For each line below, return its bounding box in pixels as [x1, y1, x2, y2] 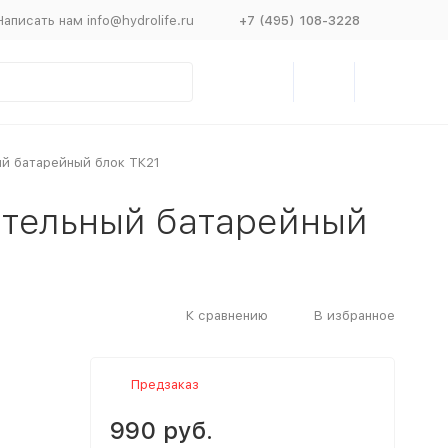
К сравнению [185, 307, 268, 323]
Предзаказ [130, 377, 199, 392]
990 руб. [109, 416, 213, 445]
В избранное [313, 307, 395, 323]
